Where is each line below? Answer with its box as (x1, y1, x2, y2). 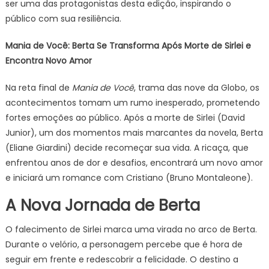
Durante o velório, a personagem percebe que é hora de (5, 238, 243, 250)
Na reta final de (5, 82, 72, 94)
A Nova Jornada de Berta (5, 195, 200, 216)
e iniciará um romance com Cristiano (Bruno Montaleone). (5, 172, 253, 184)
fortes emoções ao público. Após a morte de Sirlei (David (5, 112, 245, 124)
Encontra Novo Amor (5, 55, 92, 67)
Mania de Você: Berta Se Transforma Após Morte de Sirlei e (5, 40, 251, 52)
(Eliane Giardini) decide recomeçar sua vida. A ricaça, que (5, 142, 249, 154)
